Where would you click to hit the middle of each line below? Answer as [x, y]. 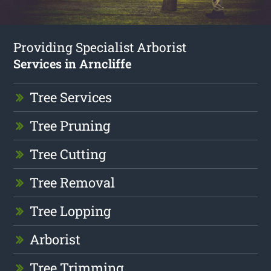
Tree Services [71, 97]
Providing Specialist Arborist [100, 47]
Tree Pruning [70, 125]
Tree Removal [73, 182]
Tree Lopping [70, 211]
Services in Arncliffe [73, 63]
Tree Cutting [68, 154]
